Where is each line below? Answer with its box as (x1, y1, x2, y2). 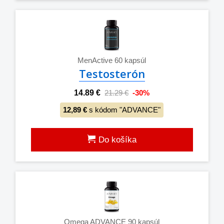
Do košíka (95, 134, 136, 144)
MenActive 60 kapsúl (77, 55, 146, 64)
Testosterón (78, 65, 145, 81)
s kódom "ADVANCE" (87, 105, 161, 114)
